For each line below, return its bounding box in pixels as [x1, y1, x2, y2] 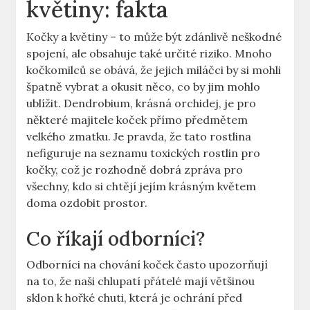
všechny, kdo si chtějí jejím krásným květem [26, 179, 257, 194]
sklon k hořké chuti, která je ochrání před [26, 291, 243, 305]
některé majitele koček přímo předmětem [26, 113, 248, 127]
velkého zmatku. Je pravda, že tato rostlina [26, 129, 252, 144]
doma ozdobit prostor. [26, 196, 148, 210]
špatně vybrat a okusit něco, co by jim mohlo [26, 80, 261, 94]
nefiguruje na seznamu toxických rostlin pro [26, 146, 261, 161]
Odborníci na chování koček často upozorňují [26, 257, 268, 272]
